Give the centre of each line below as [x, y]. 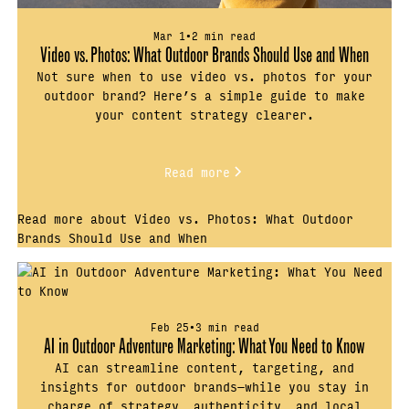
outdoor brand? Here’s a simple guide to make [204, 94]
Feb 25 [169, 327]
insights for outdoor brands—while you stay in [204, 387]
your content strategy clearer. [204, 114]
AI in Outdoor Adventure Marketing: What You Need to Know [204, 346]
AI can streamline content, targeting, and [204, 367]
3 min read [227, 327]
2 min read [224, 35]
